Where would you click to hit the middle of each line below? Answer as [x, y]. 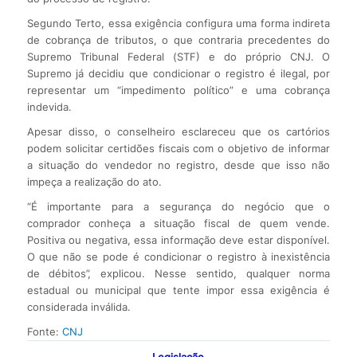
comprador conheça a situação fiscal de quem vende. [178, 223]
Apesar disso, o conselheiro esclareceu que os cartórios [178, 131]
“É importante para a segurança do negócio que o [178, 206]
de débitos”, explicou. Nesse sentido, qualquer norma [178, 273]
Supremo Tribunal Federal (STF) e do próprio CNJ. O [178, 56]
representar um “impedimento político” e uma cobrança [178, 90]
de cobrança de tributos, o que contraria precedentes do [178, 39]
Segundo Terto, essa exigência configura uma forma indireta [178, 23]
